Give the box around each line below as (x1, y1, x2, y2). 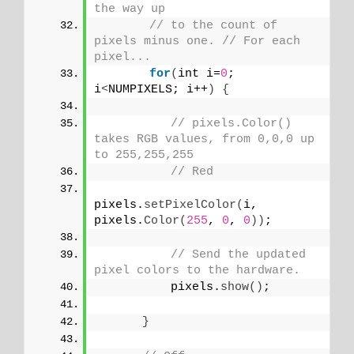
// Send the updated (171, 248, 306, 262)
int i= (178, 67, 220, 81)
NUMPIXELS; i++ (108, 83, 208, 97)
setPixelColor (144, 198, 236, 213)
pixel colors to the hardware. (94, 264, 300, 278)
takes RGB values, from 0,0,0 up (94, 133, 314, 147)
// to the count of (149, 19, 277, 33)
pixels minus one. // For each (94, 35, 300, 49)
